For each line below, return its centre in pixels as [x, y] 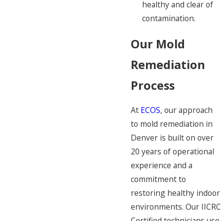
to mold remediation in [172, 124]
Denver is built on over [172, 138]
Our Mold [158, 44]
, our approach [186, 110]
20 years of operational [172, 152]
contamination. [169, 18]
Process [153, 85]
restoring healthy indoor [175, 193]
